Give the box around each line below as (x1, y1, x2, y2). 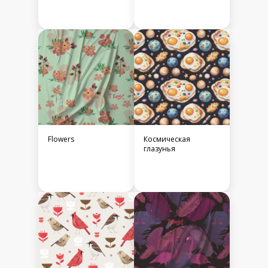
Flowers (48, 134, 74, 145)
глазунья (144, 144, 175, 154)
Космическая (144, 134, 190, 145)
